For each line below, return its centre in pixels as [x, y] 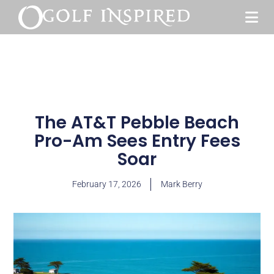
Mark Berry [181, 184]
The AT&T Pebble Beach [137, 123]
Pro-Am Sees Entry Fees [137, 141]
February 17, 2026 [106, 184]
